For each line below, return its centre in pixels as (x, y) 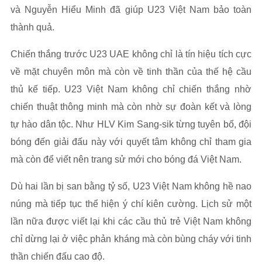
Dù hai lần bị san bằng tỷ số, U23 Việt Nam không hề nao (131, 187)
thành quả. (32, 27)
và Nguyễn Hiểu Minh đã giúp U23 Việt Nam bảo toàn (131, 10)
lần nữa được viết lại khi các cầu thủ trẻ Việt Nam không (131, 222)
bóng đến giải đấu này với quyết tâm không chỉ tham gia (131, 142)
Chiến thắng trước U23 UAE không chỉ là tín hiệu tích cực (131, 54)
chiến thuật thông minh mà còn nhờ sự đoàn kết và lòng (131, 107)
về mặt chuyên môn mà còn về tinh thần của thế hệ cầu (131, 72)
